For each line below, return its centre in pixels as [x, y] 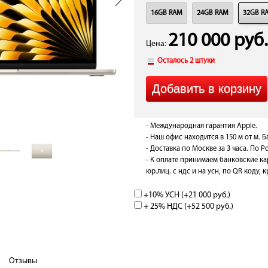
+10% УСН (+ [165, 195]
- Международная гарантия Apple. [202, 126]
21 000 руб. [208, 195]
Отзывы [23, 261]
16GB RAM [167, 13]
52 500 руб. [211, 207]
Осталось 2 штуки [186, 61]
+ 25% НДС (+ [167, 207]
